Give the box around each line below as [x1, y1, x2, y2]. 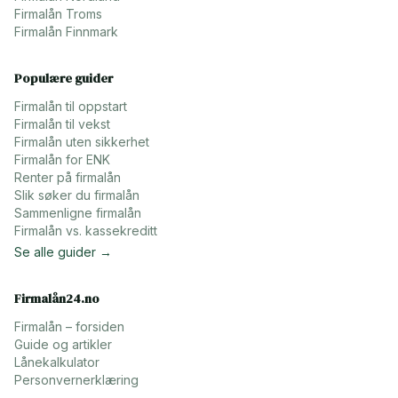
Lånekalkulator [14, 354, 99, 370]
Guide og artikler [14, 337, 112, 352]
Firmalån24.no [14, 290, 99, 307]
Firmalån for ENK [14, 152, 110, 167]
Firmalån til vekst [14, 116, 110, 131]
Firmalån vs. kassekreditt [14, 223, 157, 238]
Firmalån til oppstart [14, 99, 127, 114]
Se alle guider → [14, 244, 112, 259]
